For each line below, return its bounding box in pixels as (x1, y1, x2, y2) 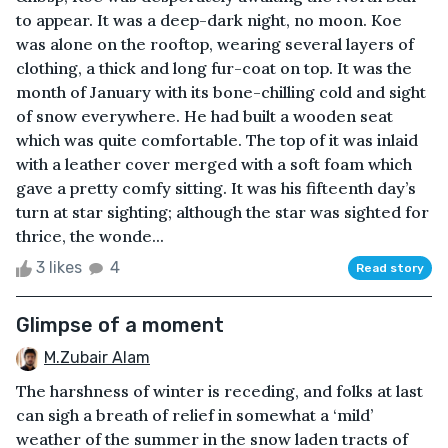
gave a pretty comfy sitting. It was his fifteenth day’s (16, 177, 416, 198)
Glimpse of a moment (16, 312, 224, 337)
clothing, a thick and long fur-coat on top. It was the (16, 57, 412, 78)
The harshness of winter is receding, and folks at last (16, 380, 423, 401)
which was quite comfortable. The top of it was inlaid (16, 129, 418, 150)
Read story (356, 260, 424, 275)
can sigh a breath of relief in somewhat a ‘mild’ (16, 404, 373, 425)
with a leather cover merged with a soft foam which (16, 153, 412, 174)
